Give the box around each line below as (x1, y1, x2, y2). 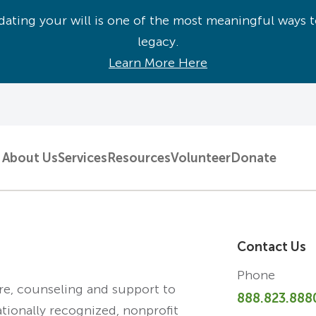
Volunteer (171, 150, 231, 166)
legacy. (137, 34, 179, 49)
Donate (231, 150, 276, 166)
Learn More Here (109, 55, 207, 71)
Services (58, 150, 107, 166)
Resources (107, 150, 171, 166)
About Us (2, 150, 58, 166)
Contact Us (237, 239, 306, 255)
